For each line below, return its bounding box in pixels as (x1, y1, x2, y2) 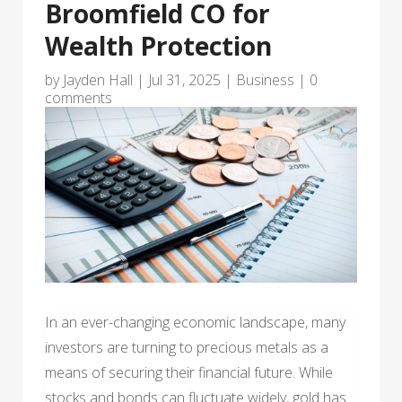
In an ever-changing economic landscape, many (45, 311, 345, 332)
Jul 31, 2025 (148, 69, 221, 90)
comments (45, 87, 112, 108)
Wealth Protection (45, 28, 272, 63)
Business (236, 69, 294, 90)
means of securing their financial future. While (45, 362, 333, 382)
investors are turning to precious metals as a (45, 336, 328, 357)
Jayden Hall (63, 69, 133, 90)
